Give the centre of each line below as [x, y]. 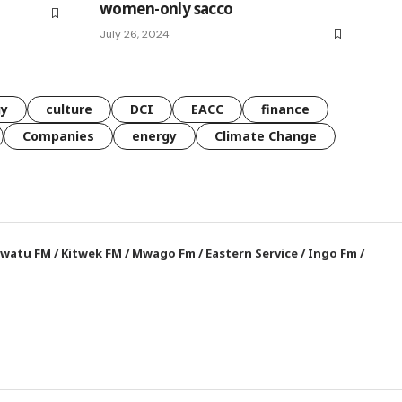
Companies [58, 136]
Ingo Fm [333, 253]
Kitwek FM [92, 253]
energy [154, 136]
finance [285, 109]
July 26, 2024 [135, 35]
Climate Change [266, 136]
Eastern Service [252, 253]
